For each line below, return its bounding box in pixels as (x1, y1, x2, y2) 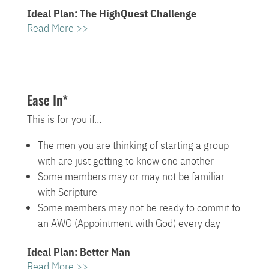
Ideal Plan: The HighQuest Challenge (26, 6, 196, 20)
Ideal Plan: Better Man (26, 244, 130, 259)
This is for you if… (26, 112, 102, 126)
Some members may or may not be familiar (37, 169, 225, 183)
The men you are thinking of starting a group (37, 138, 229, 152)
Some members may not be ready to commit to (37, 200, 240, 214)
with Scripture (37, 184, 97, 199)
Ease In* (26, 89, 68, 109)
